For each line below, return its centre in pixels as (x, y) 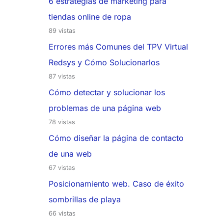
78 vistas (62, 122)
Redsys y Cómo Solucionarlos (104, 63)
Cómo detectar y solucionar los (107, 93)
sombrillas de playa (84, 200)
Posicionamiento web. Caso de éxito (116, 184)
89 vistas (62, 31)
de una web (70, 154)
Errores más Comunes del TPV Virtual (118, 47)
